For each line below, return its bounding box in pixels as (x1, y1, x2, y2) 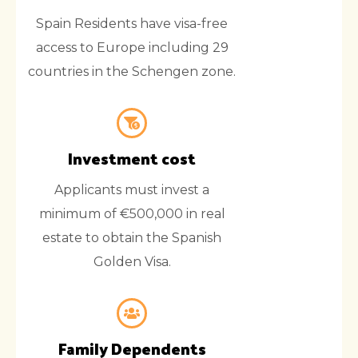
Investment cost (68, 144, 196, 173)
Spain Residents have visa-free (36, 16, 228, 32)
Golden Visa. (93, 254, 171, 270)
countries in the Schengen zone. (28, 64, 236, 80)
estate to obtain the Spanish (42, 230, 221, 246)
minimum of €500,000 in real (38, 206, 225, 222)
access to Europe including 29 (35, 40, 229, 56)
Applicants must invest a (54, 182, 209, 198)
